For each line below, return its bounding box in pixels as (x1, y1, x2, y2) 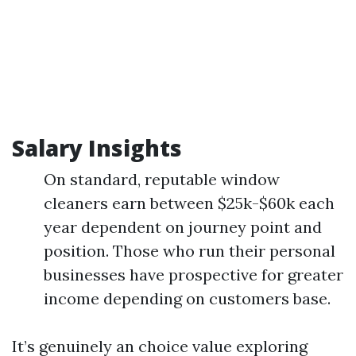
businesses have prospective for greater (44, 265, 343, 284)
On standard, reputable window (44, 169, 280, 189)
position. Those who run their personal (44, 241, 335, 261)
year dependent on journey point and (44, 217, 322, 237)
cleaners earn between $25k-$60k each (44, 193, 335, 213)
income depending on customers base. (44, 288, 331, 308)
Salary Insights (12, 133, 182, 163)
